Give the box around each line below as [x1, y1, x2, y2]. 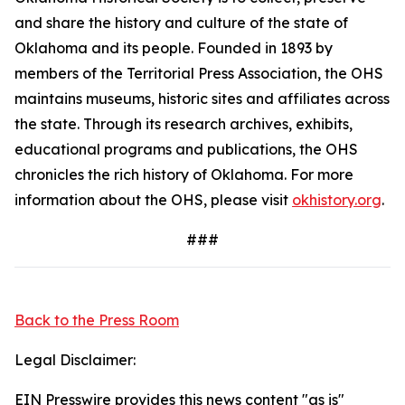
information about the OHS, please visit [14, 191, 292, 209]
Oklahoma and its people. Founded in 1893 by [14, 39, 333, 57]
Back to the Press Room [14, 311, 179, 329]
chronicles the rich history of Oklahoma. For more [14, 165, 353, 184]
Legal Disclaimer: [14, 351, 136, 369]
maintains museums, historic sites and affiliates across [14, 89, 390, 108]
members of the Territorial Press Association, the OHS [14, 64, 383, 82]
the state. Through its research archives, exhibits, [14, 115, 353, 133]
